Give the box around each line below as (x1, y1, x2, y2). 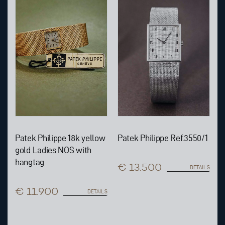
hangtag (15, 157, 44, 167)
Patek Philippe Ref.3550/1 (118, 133, 208, 143)
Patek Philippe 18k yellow (15, 133, 105, 143)
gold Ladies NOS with (15, 145, 91, 155)
